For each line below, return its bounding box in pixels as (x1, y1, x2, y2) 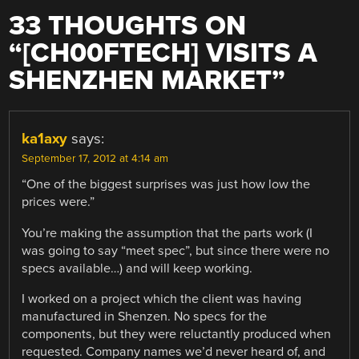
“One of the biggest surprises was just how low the (22, 176, 311, 193)
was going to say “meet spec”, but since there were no (22, 242, 330, 259)
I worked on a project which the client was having (22, 290, 302, 307)
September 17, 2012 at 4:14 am (22, 152, 169, 166)
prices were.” (22, 194, 95, 211)
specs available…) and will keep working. (22, 260, 253, 276)
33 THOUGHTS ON (9, 10, 247, 43)
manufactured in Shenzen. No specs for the (22, 308, 268, 325)
